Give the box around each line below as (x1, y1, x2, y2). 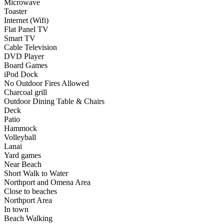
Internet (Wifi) (4, 16, 48, 25)
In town (4, 205, 28, 214)
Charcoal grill (4, 88, 47, 97)
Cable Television (4, 43, 57, 52)
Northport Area (4, 196, 52, 205)
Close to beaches (4, 187, 57, 196)
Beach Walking (4, 214, 52, 223)
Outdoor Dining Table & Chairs (4, 97, 104, 106)
